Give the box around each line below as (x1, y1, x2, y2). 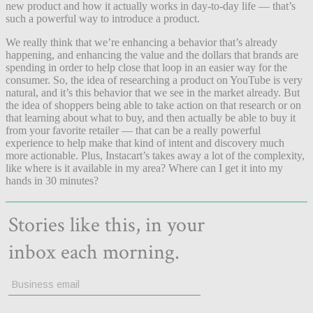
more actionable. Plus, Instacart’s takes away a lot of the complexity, (6, 149, 305, 161)
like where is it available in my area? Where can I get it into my (6, 161, 283, 174)
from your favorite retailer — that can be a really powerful (6, 124, 261, 136)
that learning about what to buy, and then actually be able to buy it (6, 111, 296, 124)
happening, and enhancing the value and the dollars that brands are (6, 48, 298, 61)
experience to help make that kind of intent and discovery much (6, 136, 284, 149)
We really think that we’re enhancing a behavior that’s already (6, 36, 277, 48)
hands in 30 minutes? (6, 174, 99, 187)
